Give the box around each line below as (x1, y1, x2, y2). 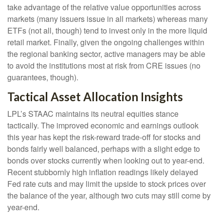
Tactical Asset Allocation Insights (7, 90, 183, 104)
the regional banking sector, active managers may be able (7, 48, 205, 60)
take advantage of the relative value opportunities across (7, 1, 201, 13)
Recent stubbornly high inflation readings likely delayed (7, 166, 198, 178)
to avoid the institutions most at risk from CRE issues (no (7, 60, 200, 72)
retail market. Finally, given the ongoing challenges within (7, 36, 204, 48)
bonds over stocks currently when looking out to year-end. (7, 155, 204, 166)
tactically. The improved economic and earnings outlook (7, 120, 199, 131)
